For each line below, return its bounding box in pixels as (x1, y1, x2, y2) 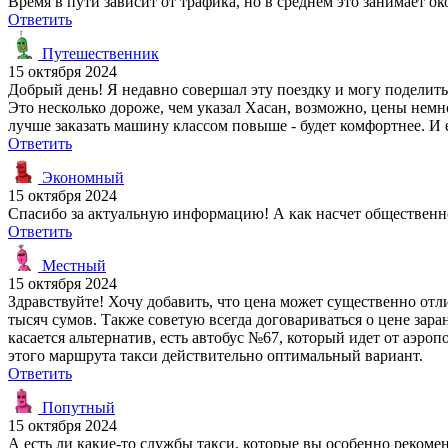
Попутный (38, 398, 115, 416)
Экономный (38, 168, 124, 186)
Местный (38, 256, 106, 274)
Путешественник (38, 44, 159, 62)
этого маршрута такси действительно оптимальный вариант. (8, 346, 423, 364)
